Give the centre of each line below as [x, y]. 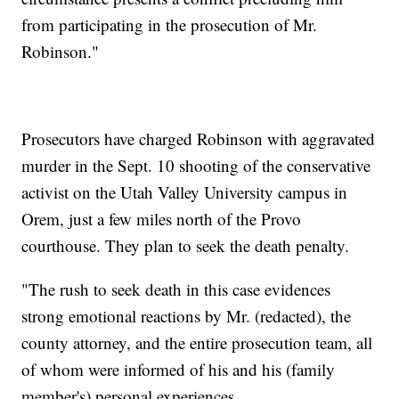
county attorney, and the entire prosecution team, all [197, 342]
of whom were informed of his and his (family [179, 369]
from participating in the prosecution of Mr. [170, 24]
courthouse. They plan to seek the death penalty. [186, 245]
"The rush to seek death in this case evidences [176, 289]
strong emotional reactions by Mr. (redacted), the [187, 315]
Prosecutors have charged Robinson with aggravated [199, 138]
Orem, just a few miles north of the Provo [162, 218]
